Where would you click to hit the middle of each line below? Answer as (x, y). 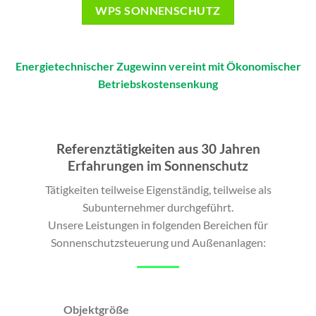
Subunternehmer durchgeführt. (158, 207)
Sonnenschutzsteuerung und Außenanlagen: (158, 243)
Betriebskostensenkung (158, 83)
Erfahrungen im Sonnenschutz (158, 165)
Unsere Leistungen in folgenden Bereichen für (158, 225)
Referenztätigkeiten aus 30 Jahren (158, 148)
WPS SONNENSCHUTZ (158, 11)
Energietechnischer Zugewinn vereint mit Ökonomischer (158, 66)
